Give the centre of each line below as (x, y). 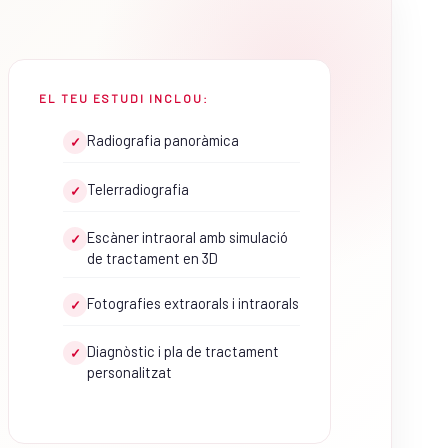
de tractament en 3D (153, 257)
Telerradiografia (138, 188)
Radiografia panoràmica (163, 140)
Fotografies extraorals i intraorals (193, 303)
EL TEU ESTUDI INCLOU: (124, 98)
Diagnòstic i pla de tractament (183, 351)
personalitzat (130, 372)
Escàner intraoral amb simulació (188, 236)
